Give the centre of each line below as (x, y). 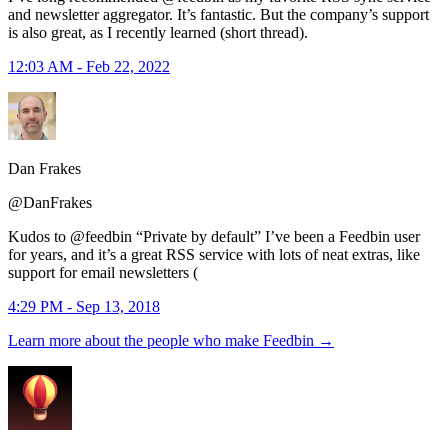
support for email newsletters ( (103, 272)
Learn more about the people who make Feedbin (163, 340)
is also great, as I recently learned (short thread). (158, 32)
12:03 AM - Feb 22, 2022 (89, 66)
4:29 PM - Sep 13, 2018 (84, 306)
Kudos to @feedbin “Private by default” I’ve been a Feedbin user (214, 236)
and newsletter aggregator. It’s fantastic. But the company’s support (218, 14)
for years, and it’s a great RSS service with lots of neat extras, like (214, 254)
